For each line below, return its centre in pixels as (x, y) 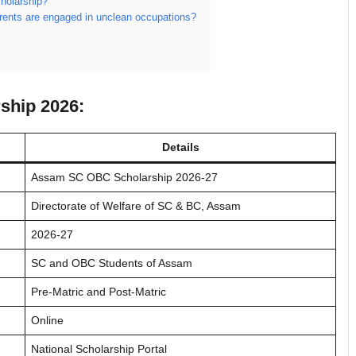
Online (47, 320)
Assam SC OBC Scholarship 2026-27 (124, 177)
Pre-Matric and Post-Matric (99, 291)
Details (180, 147)
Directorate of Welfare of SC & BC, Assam (136, 205)
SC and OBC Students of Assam (112, 263)
